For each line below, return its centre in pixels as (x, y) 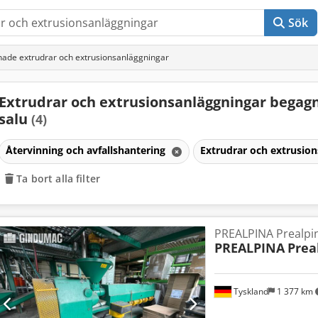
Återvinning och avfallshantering (87, 150)
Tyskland (250, 291)
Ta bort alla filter (58, 178)
